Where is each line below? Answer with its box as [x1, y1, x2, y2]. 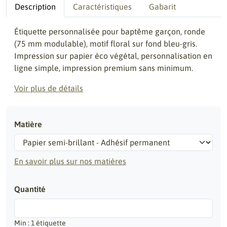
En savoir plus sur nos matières [14, 157, 126, 166]
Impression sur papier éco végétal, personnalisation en [14, 51, 212, 60]
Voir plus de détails [14, 84, 83, 93]
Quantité [14, 184, 46, 194]
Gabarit [149, 2, 176, 11]
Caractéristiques [73, 2, 132, 11]
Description [15, 2, 56, 11]
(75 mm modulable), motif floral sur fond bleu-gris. [14, 39, 197, 48]
